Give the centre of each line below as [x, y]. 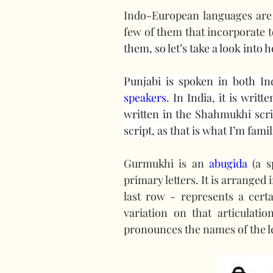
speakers [145, 97]
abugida [228, 163]
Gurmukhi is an [166, 163]
